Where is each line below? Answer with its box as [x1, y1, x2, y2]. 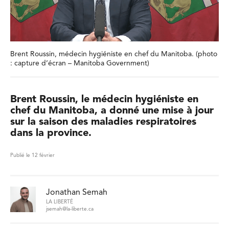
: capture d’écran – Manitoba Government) [10, 60, 149, 67]
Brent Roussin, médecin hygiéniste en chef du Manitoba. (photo [10, 51, 217, 58]
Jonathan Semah [46, 189, 107, 197]
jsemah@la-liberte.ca [46, 206, 94, 212]
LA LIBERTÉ [46, 199, 73, 205]
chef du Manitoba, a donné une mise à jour [10, 106, 214, 116]
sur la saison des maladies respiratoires [10, 117, 196, 127]
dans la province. [10, 128, 91, 139]
